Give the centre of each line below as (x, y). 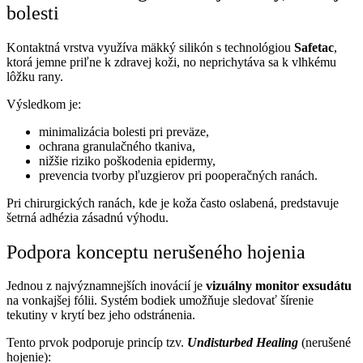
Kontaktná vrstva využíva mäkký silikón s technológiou (150, 47)
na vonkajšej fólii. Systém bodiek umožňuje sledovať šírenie (160, 301)
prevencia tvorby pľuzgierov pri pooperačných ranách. (178, 175)
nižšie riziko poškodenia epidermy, (127, 160)
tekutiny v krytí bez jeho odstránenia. (101, 315)
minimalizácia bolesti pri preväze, (124, 131)
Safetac (314, 47)
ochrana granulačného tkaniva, (117, 146)
